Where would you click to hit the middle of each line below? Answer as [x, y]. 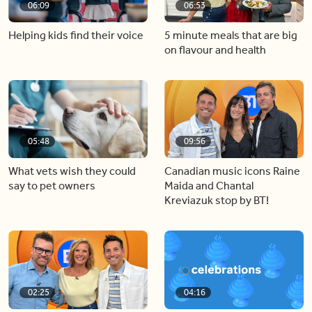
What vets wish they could [72, 171]
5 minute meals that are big [231, 35]
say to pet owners [52, 186]
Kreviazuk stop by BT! [217, 200]
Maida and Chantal [209, 186]
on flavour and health [215, 49]
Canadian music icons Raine [232, 171]
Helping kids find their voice [76, 35]
